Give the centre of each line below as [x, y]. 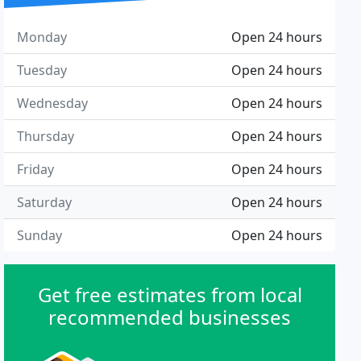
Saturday [45, 202]
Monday [42, 37]
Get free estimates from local [170, 295]
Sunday [40, 235]
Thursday [46, 136]
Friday [36, 169]
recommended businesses [170, 317]
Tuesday [42, 70]
